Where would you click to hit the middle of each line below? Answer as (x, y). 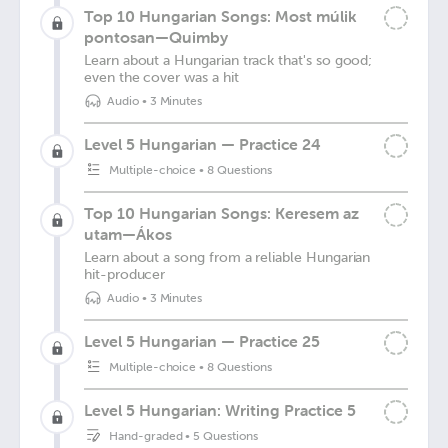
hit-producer (125, 274)
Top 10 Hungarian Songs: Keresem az (221, 213)
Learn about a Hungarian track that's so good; (228, 60)
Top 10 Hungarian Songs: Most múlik (220, 16)
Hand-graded (146, 436)
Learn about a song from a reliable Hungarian (227, 257)
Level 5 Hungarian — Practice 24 (202, 144)
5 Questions (225, 436)
